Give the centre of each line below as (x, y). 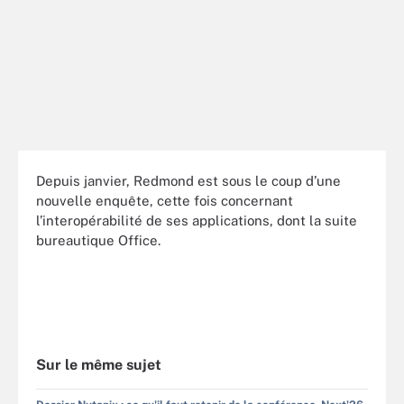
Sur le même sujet (99, 365)
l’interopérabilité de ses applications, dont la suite (197, 220)
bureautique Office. (98, 240)
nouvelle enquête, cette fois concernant (165, 200)
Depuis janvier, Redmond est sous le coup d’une (188, 180)
